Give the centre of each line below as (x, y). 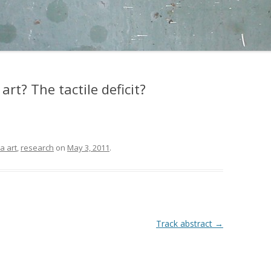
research (37, 148)
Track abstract (185, 224)
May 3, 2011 (88, 148)
